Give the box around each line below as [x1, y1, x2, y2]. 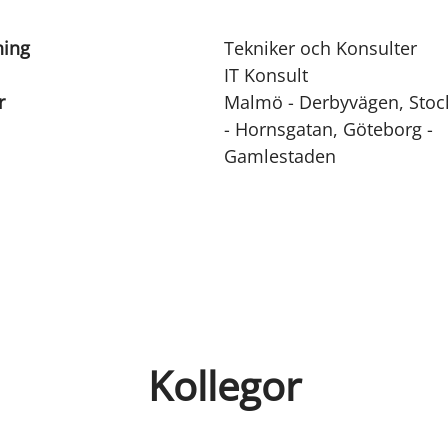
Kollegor [147, 358, 301, 413]
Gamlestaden [223, 144, 336, 168]
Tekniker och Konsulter [223, 36, 417, 60]
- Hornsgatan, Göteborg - [223, 117, 433, 141]
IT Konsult [223, 63, 308, 87]
